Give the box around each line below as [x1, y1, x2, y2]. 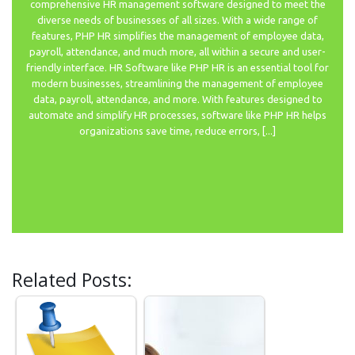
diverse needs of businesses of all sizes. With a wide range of [37, 14, 318, 26]
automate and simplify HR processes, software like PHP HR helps [29, 109, 326, 121]
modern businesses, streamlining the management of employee [32, 78, 323, 90]
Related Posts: [12, 267, 132, 293]
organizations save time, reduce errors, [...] [79, 125, 276, 137]
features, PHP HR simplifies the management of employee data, [31, 30, 324, 42]
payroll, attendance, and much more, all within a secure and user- [29, 46, 326, 58]
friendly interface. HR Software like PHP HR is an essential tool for [26, 62, 329, 74]
